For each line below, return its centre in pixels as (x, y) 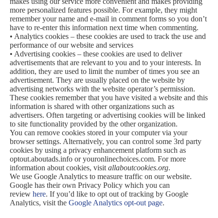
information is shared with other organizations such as (92, 106)
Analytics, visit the (39, 203)
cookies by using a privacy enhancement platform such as (98, 150)
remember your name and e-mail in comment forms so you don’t (108, 19)
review (21, 194)
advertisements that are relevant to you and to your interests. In (105, 63)
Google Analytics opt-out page (116, 203)
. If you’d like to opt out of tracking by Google (117, 194)
